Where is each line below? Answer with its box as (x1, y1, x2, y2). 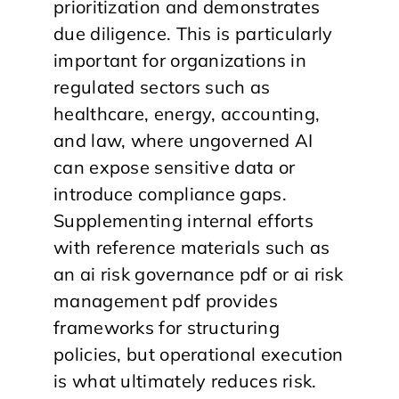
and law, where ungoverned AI (53, 128, 313, 151)
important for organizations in (53, 48, 306, 71)
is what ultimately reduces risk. (53, 369, 317, 392)
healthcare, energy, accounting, (53, 102, 321, 125)
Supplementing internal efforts (53, 208, 314, 232)
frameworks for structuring (53, 315, 280, 338)
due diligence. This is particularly (53, 21, 333, 45)
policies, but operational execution (53, 342, 344, 365)
